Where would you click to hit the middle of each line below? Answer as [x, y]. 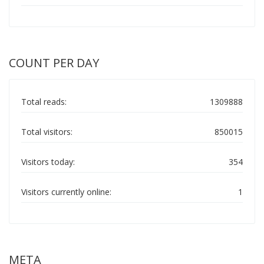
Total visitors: [47, 132]
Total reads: [44, 102]
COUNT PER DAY [54, 63]
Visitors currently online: [66, 192]
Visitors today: [48, 162]
